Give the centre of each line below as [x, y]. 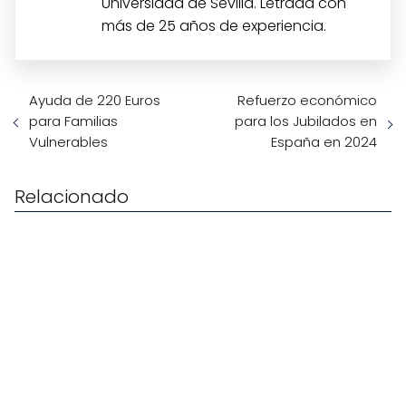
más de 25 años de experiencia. [214, 25]
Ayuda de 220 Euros [95, 100]
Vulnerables [68, 141]
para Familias [73, 121]
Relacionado [72, 196]
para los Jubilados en [306, 121]
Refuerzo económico [307, 100]
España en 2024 [324, 141]
